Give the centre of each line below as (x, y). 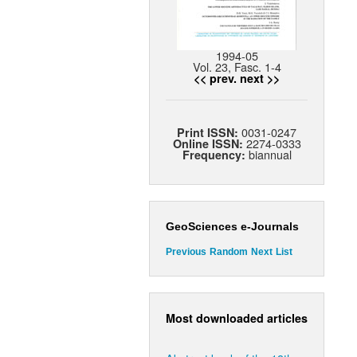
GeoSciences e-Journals (232, 227)
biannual (268, 155)
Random (229, 252)
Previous (186, 252)
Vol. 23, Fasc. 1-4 (237, 67)
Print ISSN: (209, 133)
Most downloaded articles (237, 318)
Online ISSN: (209, 144)
